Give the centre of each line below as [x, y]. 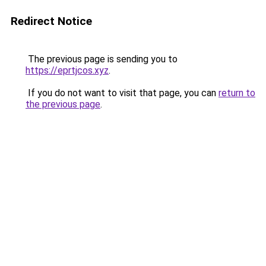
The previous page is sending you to [102, 59]
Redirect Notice [51, 21]
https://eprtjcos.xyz [67, 70]
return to [237, 93]
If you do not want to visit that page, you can [122, 93]
